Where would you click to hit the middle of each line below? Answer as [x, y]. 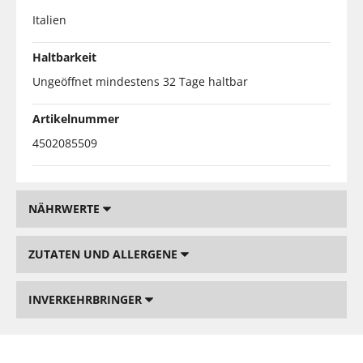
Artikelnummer [76, 118]
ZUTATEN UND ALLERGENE [105, 254]
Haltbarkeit [64, 57]
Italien [49, 19]
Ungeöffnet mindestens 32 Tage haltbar [140, 81]
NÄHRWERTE [66, 208]
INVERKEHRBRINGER [87, 299]
